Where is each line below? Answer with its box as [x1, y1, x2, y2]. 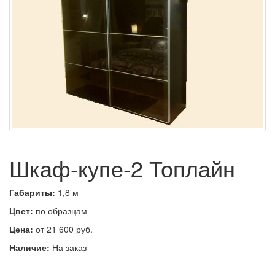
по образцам [33, 204, 87, 217]
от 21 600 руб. [33, 223, 93, 235]
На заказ [50, 241, 87, 254]
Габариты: [9, 186, 58, 198]
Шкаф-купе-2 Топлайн [9, 152, 235, 184]
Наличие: [9, 241, 50, 254]
